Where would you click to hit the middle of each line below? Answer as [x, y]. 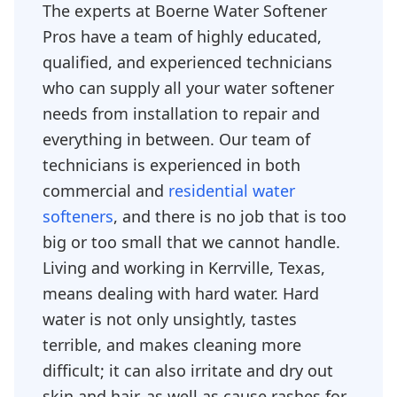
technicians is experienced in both [171, 165]
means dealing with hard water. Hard [181, 293]
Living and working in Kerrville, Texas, [184, 268]
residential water [232, 191]
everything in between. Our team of [176, 139]
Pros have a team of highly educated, [182, 36]
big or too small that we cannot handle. [191, 242]
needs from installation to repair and [181, 113]
